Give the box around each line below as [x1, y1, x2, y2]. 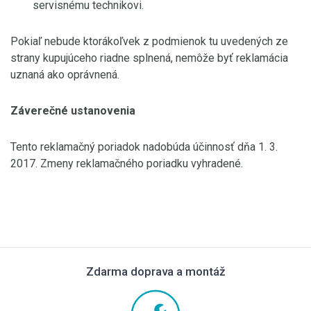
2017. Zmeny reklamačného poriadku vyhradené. [10, 157, 243, 170]
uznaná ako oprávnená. [10, 68, 119, 81]
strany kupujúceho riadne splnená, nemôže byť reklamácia [10, 51, 288, 65]
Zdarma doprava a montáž [85, 264, 226, 278]
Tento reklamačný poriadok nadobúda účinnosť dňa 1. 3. [10, 140, 278, 153]
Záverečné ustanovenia [10, 104, 135, 117]
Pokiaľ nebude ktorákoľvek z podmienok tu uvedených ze [10, 35, 288, 48]
